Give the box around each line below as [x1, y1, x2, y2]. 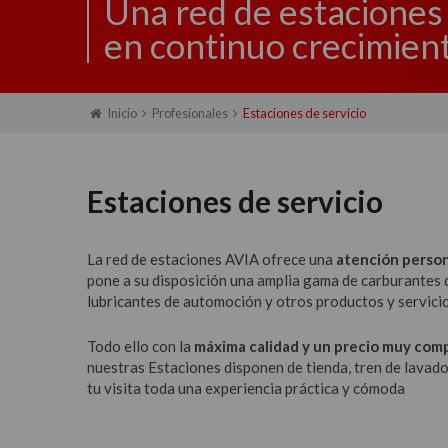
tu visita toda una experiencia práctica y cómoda [87, 378, 405, 397]
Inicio [106, 104, 137, 121]
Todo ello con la [87, 336, 194, 355]
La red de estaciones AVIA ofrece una [87, 249, 336, 268]
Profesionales [151, 104, 228, 121]
